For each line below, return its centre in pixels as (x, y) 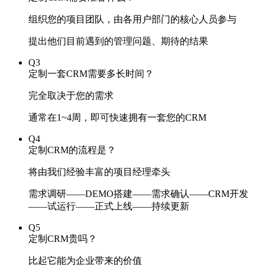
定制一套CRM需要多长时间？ (91, 74)
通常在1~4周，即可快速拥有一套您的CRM (117, 117)
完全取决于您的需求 (71, 96)
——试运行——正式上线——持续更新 (109, 206)
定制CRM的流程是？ (72, 150)
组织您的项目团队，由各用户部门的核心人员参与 (132, 19)
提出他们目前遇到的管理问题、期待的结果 (118, 41)
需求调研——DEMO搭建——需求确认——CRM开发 (138, 194)
